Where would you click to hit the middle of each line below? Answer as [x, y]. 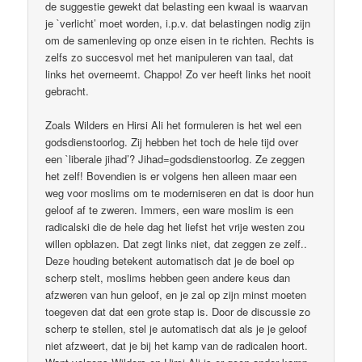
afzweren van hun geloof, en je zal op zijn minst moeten [176, 294]
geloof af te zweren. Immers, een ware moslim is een [170, 209]
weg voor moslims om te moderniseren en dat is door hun [180, 192]
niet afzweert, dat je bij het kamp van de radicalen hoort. [177, 345]
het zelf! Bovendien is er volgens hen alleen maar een [171, 175]
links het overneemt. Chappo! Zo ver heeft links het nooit [179, 74]
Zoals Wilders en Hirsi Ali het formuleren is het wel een [174, 124]
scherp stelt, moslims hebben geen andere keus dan [168, 277]
